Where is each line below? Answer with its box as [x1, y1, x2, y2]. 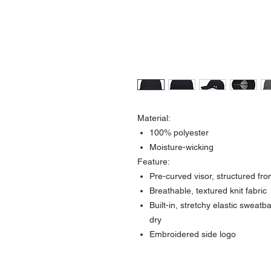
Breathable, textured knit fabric [149, 185, 267, 195]
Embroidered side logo [149, 229, 236, 239]
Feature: [137, 156, 170, 166]
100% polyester [149, 127, 209, 137]
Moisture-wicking [149, 142, 214, 152]
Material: [137, 113, 171, 123]
